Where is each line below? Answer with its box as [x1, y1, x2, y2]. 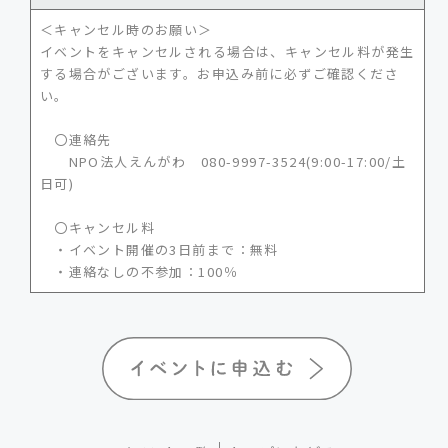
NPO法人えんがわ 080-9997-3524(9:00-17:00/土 [39, 151, 407, 171]
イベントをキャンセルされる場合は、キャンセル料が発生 [39, 41, 415, 61]
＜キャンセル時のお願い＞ [39, 19, 213, 39]
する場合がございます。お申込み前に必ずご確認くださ [39, 63, 399, 83]
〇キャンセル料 [39, 217, 156, 237]
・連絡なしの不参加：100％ [39, 261, 238, 281]
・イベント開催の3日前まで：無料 [39, 239, 279, 259]
